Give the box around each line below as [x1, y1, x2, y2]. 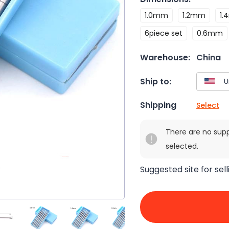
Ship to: [140, 75, 171, 87]
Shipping [140, 99, 176, 111]
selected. [166, 141, 198, 152]
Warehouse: [140, 52, 190, 63]
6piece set [145, 28, 182, 38]
